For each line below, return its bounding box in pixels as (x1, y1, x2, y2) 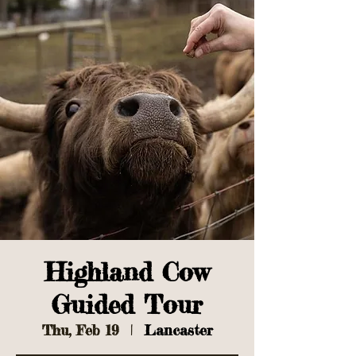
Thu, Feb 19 (41, 321, 118, 339)
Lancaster (143, 321, 213, 339)
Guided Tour (52, 289, 203, 320)
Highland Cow (44, 257, 210, 288)
